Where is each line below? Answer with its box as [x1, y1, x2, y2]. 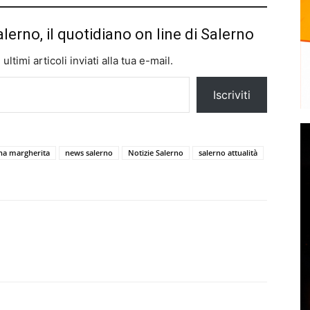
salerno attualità [199, 147, 257, 158]
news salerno [65, 147, 113, 158]
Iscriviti [213, 87, 250, 102]
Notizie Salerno [128, 147, 183, 158]
